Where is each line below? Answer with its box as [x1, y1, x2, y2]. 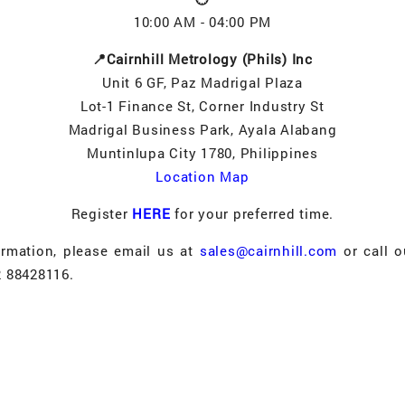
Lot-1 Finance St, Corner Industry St [80, 97, 325, 116]
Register [71, 204, 133, 223]
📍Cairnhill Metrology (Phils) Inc [91, 50, 313, 69]
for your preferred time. [174, 204, 334, 223]
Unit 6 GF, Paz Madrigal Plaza [102, 73, 303, 92]
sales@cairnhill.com [199, 241, 338, 260]
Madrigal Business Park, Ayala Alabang [68, 120, 337, 139]
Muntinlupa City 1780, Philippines [87, 144, 318, 163]
